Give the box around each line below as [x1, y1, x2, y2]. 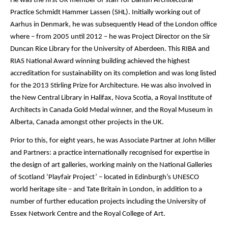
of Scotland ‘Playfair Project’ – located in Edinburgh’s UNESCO [10, 173, 199, 181]
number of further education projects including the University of [10, 197, 206, 206]
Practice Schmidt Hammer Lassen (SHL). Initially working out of [10, 8, 201, 16]
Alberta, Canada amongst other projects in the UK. [10, 118, 164, 126]
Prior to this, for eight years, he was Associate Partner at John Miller [10, 136, 216, 145]
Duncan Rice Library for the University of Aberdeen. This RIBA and [10, 45, 210, 53]
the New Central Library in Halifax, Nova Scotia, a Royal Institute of [10, 94, 212, 102]
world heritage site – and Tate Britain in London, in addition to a [10, 185, 202, 193]
